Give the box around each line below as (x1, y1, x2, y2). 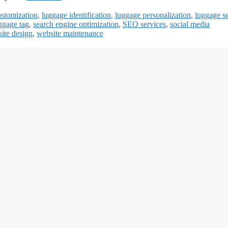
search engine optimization (33, 20, 119, 29)
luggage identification (42, 11, 111, 20)
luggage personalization (115, 11, 191, 20)
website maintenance (37, 29, 103, 38)
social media (170, 20, 210, 29)
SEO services (123, 20, 166, 29)
